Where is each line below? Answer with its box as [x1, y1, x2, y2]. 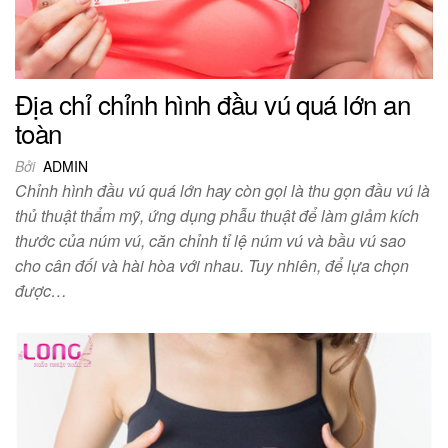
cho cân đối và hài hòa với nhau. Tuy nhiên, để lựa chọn [15, 253, 409, 277]
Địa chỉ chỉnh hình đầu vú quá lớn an [15, 84, 411, 122]
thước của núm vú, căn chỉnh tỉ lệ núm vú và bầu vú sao [15, 228, 406, 252]
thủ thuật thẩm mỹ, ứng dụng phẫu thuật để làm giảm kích [15, 203, 419, 227]
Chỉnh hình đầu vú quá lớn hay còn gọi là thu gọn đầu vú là [15, 178, 430, 202]
